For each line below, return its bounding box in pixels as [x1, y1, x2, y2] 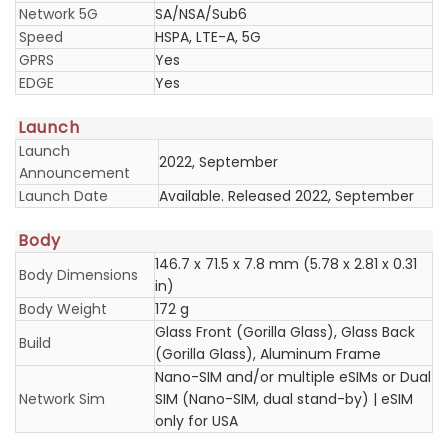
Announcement [19, 163, 130, 183]
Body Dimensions [19, 265, 138, 285]
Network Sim [19, 389, 105, 409]
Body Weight [19, 299, 107, 319]
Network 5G [19, 4, 98, 24]
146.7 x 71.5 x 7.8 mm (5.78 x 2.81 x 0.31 [155, 254, 417, 274]
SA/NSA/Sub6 [155, 4, 247, 24]
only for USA [155, 411, 238, 431]
